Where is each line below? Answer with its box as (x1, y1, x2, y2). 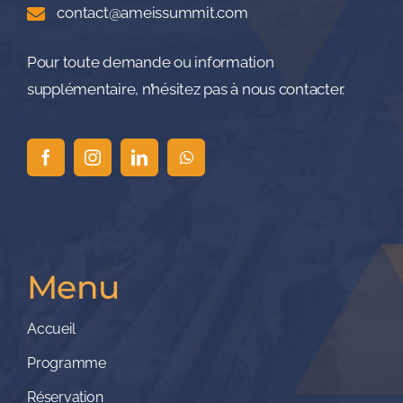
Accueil (27, 319, 76, 337)
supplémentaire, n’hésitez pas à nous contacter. (27, 79, 345, 98)
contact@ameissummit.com (53, 4, 248, 22)
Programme (27, 354, 106, 372)
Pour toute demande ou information (27, 52, 274, 71)
